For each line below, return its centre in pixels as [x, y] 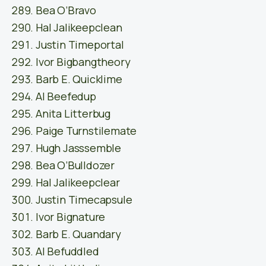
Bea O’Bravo [66, 10]
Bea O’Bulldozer [75, 165]
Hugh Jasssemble [78, 148]
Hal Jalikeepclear [78, 183]
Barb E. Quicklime [79, 79]
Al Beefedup [66, 96]
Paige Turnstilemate [86, 131]
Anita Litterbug [73, 114]
